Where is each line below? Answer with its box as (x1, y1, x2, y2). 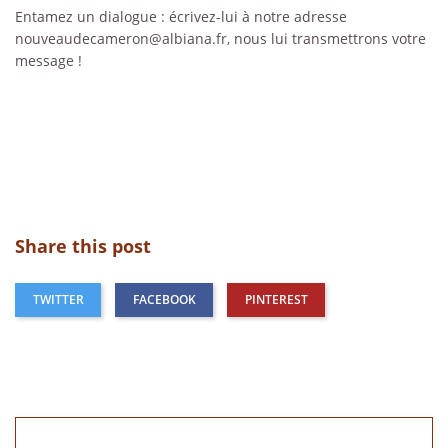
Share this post (15, 232, 151, 258)
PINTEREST (244, 290, 308, 308)
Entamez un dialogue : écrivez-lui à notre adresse (15, 6, 347, 26)
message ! (15, 50, 82, 70)
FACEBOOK (132, 290, 196, 308)
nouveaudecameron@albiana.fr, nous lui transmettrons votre (15, 28, 426, 48)
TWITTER (32, 290, 84, 308)
